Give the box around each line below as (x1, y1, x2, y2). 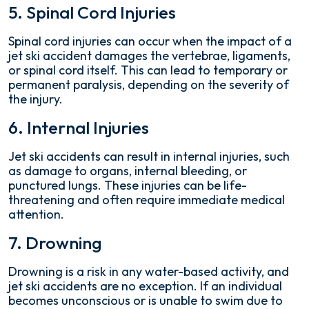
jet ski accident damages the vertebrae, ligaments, (8, 48, 290, 63)
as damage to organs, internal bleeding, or (8, 163, 247, 179)
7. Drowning (8, 232, 102, 254)
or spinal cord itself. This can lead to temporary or (8, 62, 288, 78)
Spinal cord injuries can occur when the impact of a (8, 33, 292, 49)
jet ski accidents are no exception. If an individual (8, 278, 282, 294)
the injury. (8, 91, 63, 107)
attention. (8, 206, 64, 222)
